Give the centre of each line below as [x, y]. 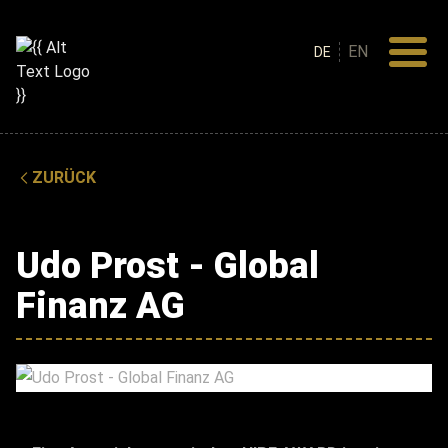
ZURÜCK [64, 177]
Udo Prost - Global [167, 266]
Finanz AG [100, 306]
